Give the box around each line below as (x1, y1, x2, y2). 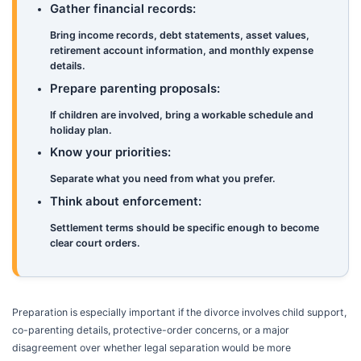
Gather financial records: (50, 2, 197, 17)
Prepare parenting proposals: (50, 81, 221, 96)
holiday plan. (50, 123, 113, 136)
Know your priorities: (50, 145, 172, 160)
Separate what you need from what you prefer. (50, 172, 276, 185)
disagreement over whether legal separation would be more (12, 341, 291, 354)
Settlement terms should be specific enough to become (50, 222, 320, 234)
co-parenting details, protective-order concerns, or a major (12, 323, 289, 336)
